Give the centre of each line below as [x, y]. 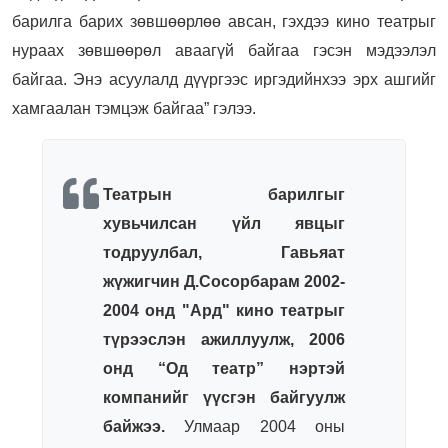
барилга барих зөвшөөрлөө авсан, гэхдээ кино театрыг [224, 22]
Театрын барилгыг [224, 195]
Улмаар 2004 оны [255, 427]
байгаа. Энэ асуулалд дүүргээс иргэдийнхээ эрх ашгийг [224, 80]
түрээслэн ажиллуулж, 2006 [224, 340]
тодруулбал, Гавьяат [224, 253]
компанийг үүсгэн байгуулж [224, 398]
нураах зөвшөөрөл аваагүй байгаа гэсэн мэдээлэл [224, 51]
